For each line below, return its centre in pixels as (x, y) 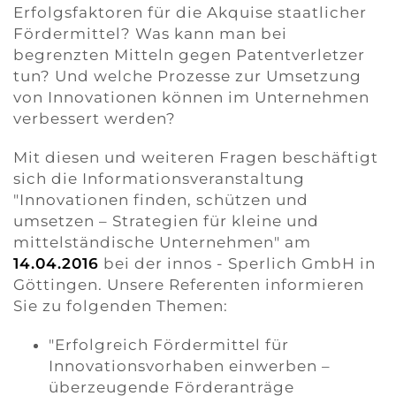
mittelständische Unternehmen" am (162, 242)
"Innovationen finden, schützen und (161, 200)
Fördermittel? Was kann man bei (150, 34)
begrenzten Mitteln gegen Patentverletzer (189, 55)
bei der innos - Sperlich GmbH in (237, 263)
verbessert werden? (95, 118)
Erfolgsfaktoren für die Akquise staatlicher (190, 12)
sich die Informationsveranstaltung (159, 179)
